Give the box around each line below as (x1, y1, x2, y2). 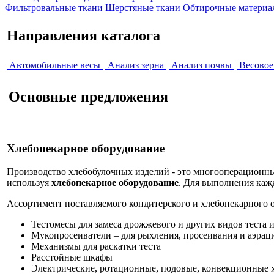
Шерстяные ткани (105, 2, 180, 13)
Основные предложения (9, 88, 168, 105)
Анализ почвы (171, 60, 232, 70)
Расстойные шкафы (31, 252, 113, 263)
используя (7, 177, 51, 188)
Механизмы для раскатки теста (31, 241, 161, 252)
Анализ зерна (108, 60, 164, 70)
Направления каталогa (7, 27, 160, 43)
